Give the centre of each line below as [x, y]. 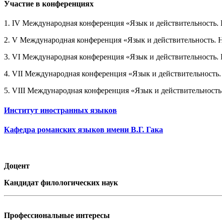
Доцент [17, 166]
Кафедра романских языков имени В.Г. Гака [83, 129]
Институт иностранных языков [60, 110]
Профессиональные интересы [57, 216]
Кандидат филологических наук [61, 183]
